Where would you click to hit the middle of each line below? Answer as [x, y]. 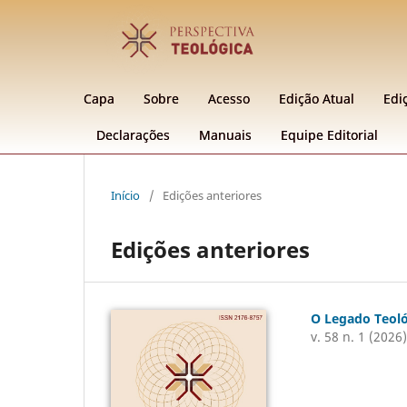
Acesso [229, 98]
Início [125, 195]
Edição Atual [317, 98]
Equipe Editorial [329, 134]
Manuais [225, 134]
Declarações [133, 134]
